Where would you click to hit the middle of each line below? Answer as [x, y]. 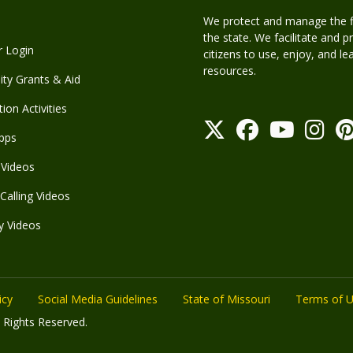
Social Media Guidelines [98, 299]
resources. [230, 71]
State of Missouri [227, 299]
